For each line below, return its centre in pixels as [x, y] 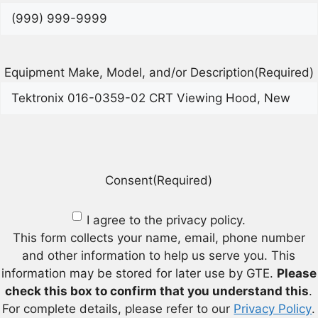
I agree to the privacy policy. [166, 220]
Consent [129, 181]
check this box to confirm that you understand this [157, 291]
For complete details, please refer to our [118, 308]
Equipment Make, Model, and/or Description [129, 73]
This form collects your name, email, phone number [159, 237]
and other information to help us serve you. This [159, 255]
